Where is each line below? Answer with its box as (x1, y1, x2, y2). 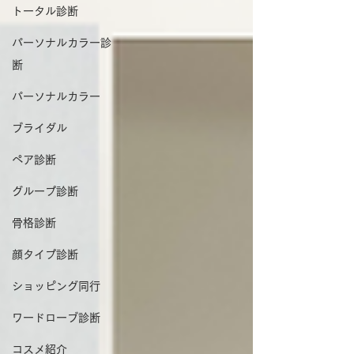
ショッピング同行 (12, 281, 100, 292)
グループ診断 (12, 186, 78, 197)
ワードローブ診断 (12, 312, 100, 323)
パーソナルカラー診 (12, 37, 111, 48)
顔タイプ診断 (12, 249, 78, 260)
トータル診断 (12, 6, 78, 17)
